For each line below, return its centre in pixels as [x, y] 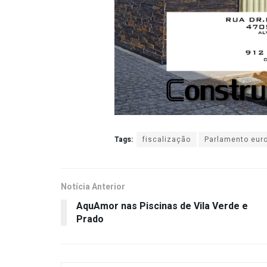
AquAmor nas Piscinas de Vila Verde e [162, 207]
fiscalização [167, 140]
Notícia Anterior [93, 187]
